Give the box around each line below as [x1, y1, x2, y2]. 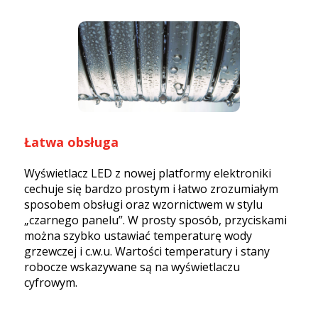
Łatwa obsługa [24, 133, 119, 151]
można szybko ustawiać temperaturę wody [24, 228, 252, 244]
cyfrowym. [24, 275, 77, 291]
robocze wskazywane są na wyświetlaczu [24, 259, 240, 275]
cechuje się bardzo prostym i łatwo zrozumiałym [24, 181, 278, 197]
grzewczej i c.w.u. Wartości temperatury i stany [24, 243, 270, 260]
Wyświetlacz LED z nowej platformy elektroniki [24, 165, 271, 182]
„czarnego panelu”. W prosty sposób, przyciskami [24, 212, 287, 229]
